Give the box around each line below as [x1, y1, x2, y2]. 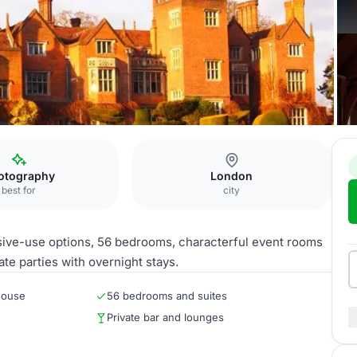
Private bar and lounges [107, 311, 224, 324]
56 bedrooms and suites [107, 289, 227, 302]
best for [2, 184, 37, 196]
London [210, 169, 253, 182]
